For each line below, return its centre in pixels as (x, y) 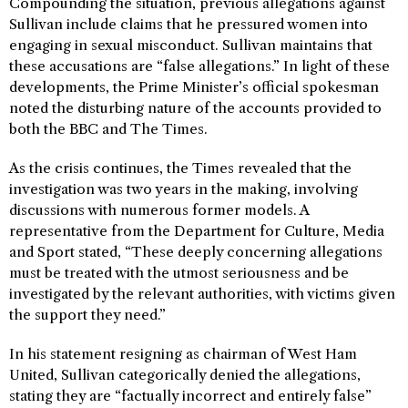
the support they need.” (87, 315)
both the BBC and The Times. (108, 129)
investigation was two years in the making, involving (184, 189)
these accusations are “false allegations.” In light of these (199, 66)
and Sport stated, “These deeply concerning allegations (196, 252)
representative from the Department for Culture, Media (197, 231)
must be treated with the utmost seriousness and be (179, 273)
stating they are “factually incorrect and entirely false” (190, 396)
